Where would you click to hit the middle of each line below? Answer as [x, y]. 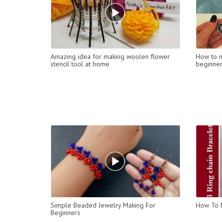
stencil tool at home [80, 64]
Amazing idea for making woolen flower [110, 56]
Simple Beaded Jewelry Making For [103, 205]
